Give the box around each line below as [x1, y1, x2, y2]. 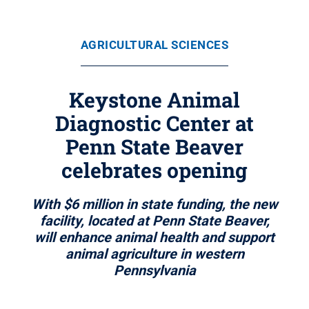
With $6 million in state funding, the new [31, 196, 278, 212]
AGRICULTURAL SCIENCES [80, 38, 229, 52]
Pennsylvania [113, 262, 196, 279]
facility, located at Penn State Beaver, [39, 212, 270, 229]
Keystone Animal [69, 86, 240, 113]
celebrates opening [61, 157, 248, 183]
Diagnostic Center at [55, 110, 254, 137]
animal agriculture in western [65, 246, 244, 262]
